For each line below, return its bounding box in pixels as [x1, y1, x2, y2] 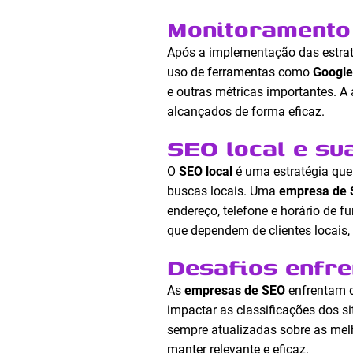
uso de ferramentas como [167, 65, 313, 80]
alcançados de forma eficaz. [167, 104, 325, 119]
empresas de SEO [184, 283, 285, 298]
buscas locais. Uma [167, 184, 279, 199]
